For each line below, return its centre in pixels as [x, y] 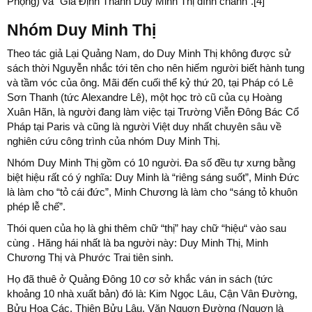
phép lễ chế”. [36, 206]
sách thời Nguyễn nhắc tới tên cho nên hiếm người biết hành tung [156, 68]
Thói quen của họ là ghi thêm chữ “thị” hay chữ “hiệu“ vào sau [147, 228]
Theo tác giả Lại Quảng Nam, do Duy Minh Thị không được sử [149, 53]
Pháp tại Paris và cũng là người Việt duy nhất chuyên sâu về [144, 126]
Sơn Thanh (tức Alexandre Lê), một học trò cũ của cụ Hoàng [145, 97]
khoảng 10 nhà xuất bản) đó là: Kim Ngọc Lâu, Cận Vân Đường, [152, 294]
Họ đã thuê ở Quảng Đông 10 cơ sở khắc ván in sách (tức [140, 279]
